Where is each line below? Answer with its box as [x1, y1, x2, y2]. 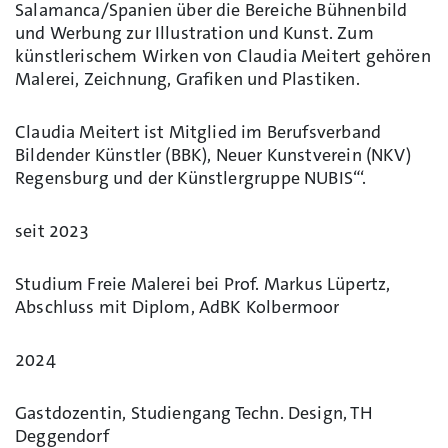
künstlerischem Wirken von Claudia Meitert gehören [15, 43, 431, 68]
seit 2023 [15, 218, 90, 243]
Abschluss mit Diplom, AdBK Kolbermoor [15, 294, 340, 319]
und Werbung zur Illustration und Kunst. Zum [15, 20, 374, 45]
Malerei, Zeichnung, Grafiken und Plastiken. [15, 66, 360, 91]
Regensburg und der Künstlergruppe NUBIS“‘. [15, 165, 367, 190]
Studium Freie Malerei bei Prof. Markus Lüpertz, [15, 271, 391, 296]
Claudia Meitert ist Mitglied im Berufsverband [15, 119, 382, 144]
